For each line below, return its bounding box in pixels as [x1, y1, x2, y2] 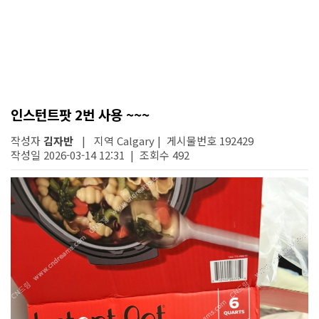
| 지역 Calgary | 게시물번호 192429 [73, 133, 253, 148]
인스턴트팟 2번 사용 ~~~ [11, 105, 150, 124]
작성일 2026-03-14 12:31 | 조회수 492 [11, 147, 189, 162]
